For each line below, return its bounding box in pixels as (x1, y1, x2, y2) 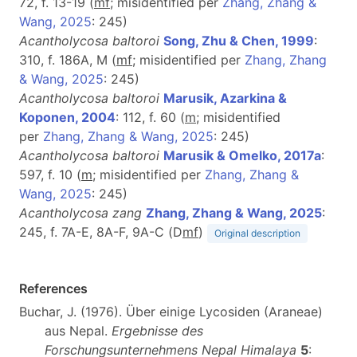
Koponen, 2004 (19, 108, 116, 125)
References (19, 280, 88, 296)
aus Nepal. (45, 322, 112, 339)
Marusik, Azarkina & (163, 89, 287, 106)
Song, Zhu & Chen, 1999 (163, 32, 314, 49)
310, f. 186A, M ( (19, 51, 116, 68)
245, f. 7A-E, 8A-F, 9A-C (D (19, 223, 182, 240)
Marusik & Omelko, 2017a (163, 147, 321, 163)
